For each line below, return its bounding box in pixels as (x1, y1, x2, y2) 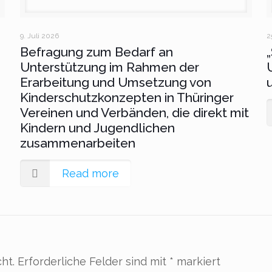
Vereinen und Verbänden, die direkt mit (19, 104, 249, 120)
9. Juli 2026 (19, 31, 59, 40)
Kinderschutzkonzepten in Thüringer (19, 89, 234, 105)
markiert (174, 254, 221, 268)
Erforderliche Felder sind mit (18, 254, 170, 268)
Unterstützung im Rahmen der (19, 59, 199, 75)
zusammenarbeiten (19, 135, 135, 151)
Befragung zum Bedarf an (19, 44, 173, 59)
